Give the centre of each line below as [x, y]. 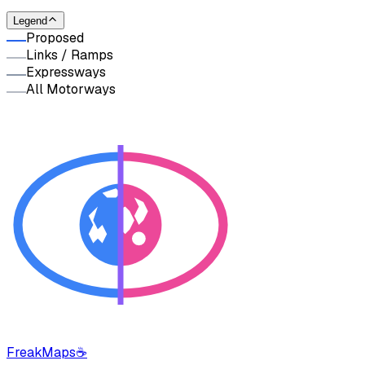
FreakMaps [41, 353]
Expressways [66, 73]
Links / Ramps [70, 55]
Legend [30, 21]
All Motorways [71, 90]
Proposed [55, 38]
